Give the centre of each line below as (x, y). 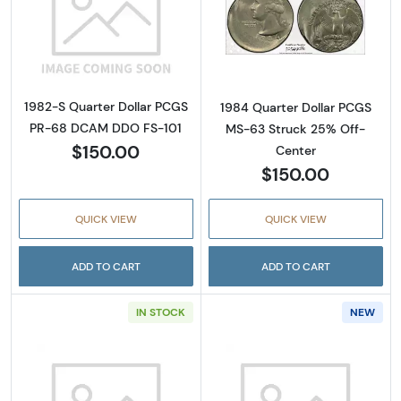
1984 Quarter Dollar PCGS (295, 108)
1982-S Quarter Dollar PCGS (106, 107)
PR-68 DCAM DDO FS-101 (106, 128)
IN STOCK (160, 312)
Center (295, 151)
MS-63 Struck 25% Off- (296, 129)
